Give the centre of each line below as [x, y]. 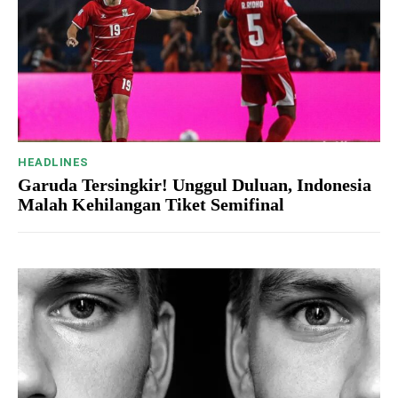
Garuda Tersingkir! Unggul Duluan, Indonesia [195, 185]
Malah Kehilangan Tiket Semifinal [151, 205]
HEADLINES [53, 163]
